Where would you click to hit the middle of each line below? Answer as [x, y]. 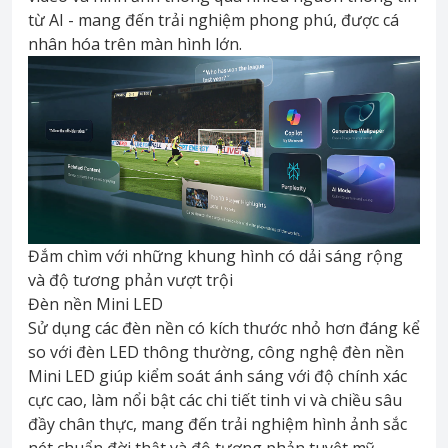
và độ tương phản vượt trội [130, 279]
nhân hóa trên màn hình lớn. [135, 44]
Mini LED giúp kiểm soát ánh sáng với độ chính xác [217, 375]
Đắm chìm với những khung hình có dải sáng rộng [215, 255]
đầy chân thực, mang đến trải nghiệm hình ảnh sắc [217, 423]
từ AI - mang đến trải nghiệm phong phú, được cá [213, 20]
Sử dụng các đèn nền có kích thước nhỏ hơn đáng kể [224, 327]
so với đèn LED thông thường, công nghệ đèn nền [216, 351]
